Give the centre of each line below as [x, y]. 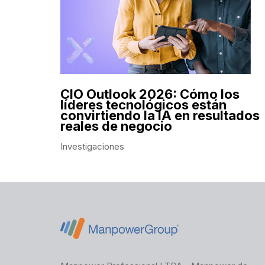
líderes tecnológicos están [143, 104]
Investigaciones [92, 146]
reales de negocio [116, 126]
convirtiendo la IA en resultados [160, 115]
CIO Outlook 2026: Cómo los [150, 94]
